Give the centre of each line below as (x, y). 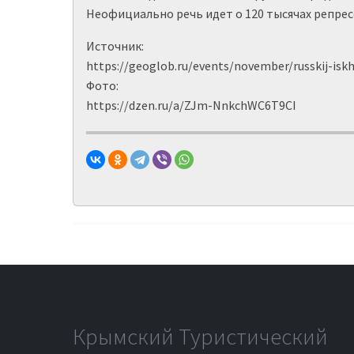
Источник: (115, 46)
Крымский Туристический (200, 336)
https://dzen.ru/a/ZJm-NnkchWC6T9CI (191, 105)
